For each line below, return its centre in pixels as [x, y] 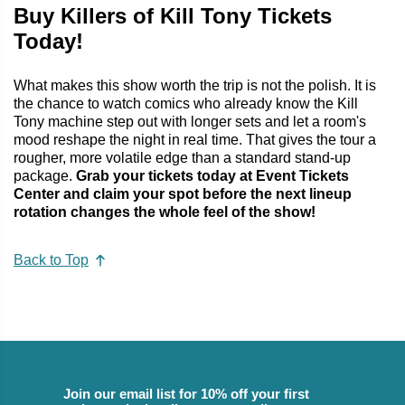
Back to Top [51, 260]
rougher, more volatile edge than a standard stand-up [182, 157]
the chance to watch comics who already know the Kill [186, 103]
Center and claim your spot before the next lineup [183, 193]
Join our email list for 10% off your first [186, 394]
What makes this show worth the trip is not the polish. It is [195, 85]
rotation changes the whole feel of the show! [165, 212]
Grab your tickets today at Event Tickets [212, 175]
